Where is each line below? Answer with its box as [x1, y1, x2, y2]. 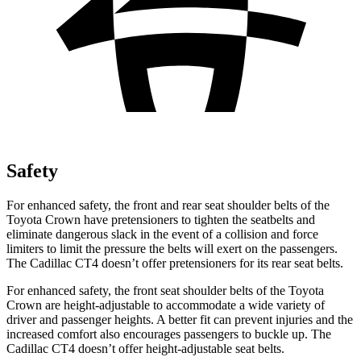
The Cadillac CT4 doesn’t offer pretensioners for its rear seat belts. [6, 255, 343, 270]
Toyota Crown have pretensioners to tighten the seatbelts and [6, 212, 315, 226]
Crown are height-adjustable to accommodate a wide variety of [6, 297, 325, 312]
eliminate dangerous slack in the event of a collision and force [6, 226, 318, 241]
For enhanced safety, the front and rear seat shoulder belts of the [6, 197, 330, 212]
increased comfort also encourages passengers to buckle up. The [6, 326, 331, 341]
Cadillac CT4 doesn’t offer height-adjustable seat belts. [6, 341, 284, 355]
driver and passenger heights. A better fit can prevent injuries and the [6, 312, 353, 326]
